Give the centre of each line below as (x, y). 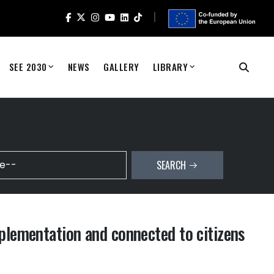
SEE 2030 (28, 67)
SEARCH (172, 165)
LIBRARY (170, 67)
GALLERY (121, 67)
